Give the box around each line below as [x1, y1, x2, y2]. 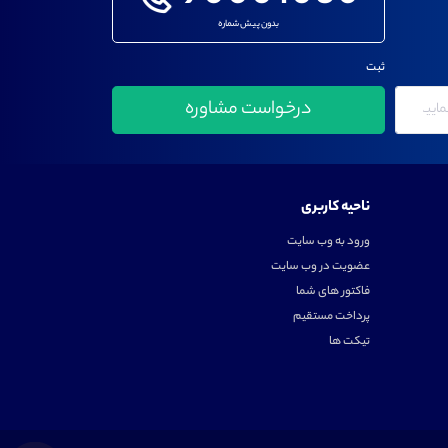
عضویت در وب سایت [270, 256, 370, 277]
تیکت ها [328, 331, 370, 352]
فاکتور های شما [295, 281, 370, 302]
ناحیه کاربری [300, 195, 370, 220]
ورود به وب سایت [286, 231, 370, 252]
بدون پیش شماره [217, 16, 279, 32]
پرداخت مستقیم [292, 306, 370, 327]
